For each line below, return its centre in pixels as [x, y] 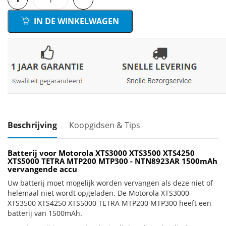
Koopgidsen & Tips [105, 125]
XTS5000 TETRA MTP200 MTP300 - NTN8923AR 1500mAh [112, 161]
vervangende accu [42, 169]
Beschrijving [32, 125]
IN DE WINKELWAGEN [75, 21]
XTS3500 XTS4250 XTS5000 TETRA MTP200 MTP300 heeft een [109, 203]
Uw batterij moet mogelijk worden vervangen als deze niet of [110, 183]
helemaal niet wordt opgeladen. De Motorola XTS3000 [98, 193]
